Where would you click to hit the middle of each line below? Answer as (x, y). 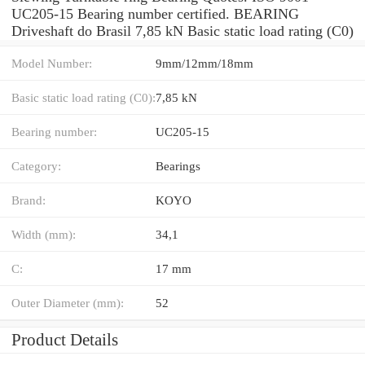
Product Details (65, 339)
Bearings (178, 165)
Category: (36, 165)
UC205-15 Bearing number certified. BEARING (155, 13)
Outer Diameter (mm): (68, 302)
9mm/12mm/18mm (204, 63)
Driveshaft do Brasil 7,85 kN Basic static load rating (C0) (182, 31)
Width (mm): (44, 234)
